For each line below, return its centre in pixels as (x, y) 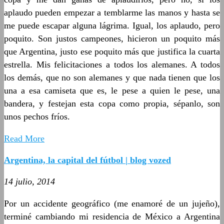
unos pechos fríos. (37, 116)
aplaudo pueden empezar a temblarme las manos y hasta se (112, 12)
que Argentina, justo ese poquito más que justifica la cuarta (112, 51)
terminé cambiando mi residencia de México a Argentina (112, 216)
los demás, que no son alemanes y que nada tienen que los (112, 77)
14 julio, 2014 (29, 181)
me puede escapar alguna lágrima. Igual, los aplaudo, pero (112, 25)
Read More (24, 138)
